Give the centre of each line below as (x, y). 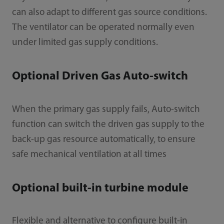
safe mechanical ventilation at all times (89, 154)
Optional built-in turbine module (100, 188)
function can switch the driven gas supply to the (108, 124)
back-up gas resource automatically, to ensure (103, 139)
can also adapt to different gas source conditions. (109, 12)
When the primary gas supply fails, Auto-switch (106, 109)
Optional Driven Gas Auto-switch (100, 76)
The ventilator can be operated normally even (103, 27)
